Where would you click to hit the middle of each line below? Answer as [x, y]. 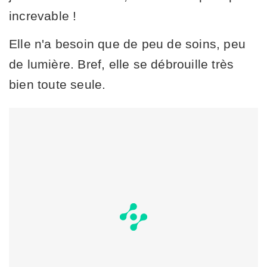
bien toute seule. [58, 84]
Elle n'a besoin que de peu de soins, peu [128, 44]
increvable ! [43, 15]
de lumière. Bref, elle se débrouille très [122, 64]
